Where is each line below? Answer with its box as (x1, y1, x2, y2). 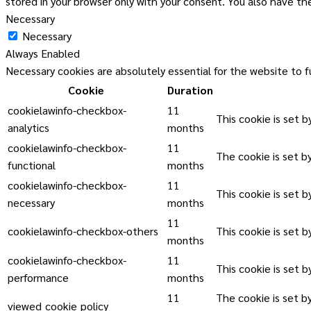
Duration (167, 83, 213, 98)
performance (8, 270, 69, 285)
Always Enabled (6, 46, 80, 61)
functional (8, 158, 56, 173)
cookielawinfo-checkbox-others (8, 224, 158, 239)
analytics (8, 120, 49, 135)
